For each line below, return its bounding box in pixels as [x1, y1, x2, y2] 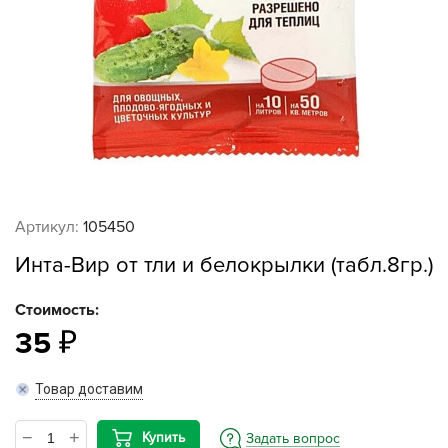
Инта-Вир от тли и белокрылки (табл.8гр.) [15, 252, 433, 279]
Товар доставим [35, 381, 143, 397]
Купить [142, 429, 185, 446]
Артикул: [15, 217, 79, 237]
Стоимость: [15, 300, 99, 320]
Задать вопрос [246, 429, 340, 446]
